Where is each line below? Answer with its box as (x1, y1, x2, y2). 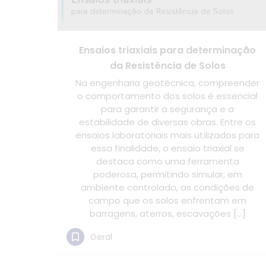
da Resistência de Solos (109, 59, 226, 72)
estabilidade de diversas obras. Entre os (79, 116, 256, 128)
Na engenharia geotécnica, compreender (75, 77, 259, 89)
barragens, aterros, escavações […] (89, 207, 246, 220)
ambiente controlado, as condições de (81, 181, 254, 194)
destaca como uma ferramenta (96, 155, 239, 167)
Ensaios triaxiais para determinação (79, 43, 256, 57)
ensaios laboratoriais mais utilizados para (75, 129, 259, 141)
